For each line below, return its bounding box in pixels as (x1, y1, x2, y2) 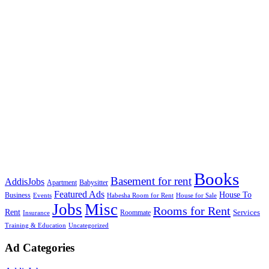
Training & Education (5, 222, 66, 229)
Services (233, 208, 260, 217)
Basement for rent (110, 175, 192, 188)
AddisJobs (5, 177, 44, 187)
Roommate (120, 208, 151, 217)
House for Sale (176, 192, 217, 199)
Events (33, 192, 52, 199)
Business (5, 191, 31, 200)
